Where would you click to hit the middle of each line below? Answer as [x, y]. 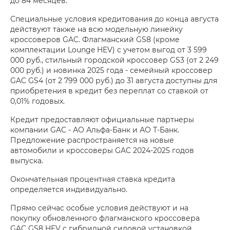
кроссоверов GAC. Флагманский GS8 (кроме [95, 39]
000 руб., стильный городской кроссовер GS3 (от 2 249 [114, 60]
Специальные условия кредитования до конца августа [114, 18]
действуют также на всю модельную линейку [97, 29]
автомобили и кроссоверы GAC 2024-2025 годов [102, 150]
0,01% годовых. [37, 101]
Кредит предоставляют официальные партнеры [102, 119]
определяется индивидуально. [69, 189]
